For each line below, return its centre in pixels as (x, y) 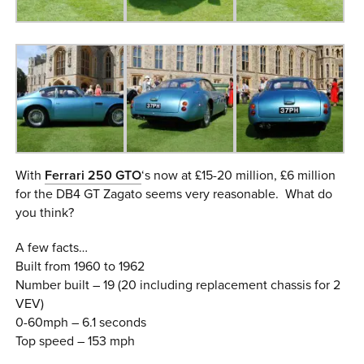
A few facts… (52, 247)
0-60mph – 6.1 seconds (81, 322)
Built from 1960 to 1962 (80, 266)
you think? (45, 213)
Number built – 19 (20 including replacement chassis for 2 (178, 285)
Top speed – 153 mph (76, 341)
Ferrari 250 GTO (93, 176)
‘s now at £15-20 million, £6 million (239, 176)
